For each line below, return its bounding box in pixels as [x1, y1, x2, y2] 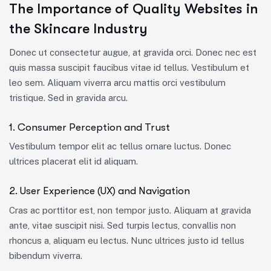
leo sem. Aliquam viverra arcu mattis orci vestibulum [9, 77, 226, 88]
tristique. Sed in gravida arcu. [9, 92, 128, 103]
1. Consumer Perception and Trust [9, 121, 170, 133]
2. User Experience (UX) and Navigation [9, 184, 190, 197]
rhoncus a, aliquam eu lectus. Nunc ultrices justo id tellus [9, 235, 244, 246]
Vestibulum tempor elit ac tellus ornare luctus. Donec [9, 140, 231, 151]
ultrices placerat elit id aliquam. [9, 155, 138, 166]
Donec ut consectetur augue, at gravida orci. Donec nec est [9, 47, 256, 57]
